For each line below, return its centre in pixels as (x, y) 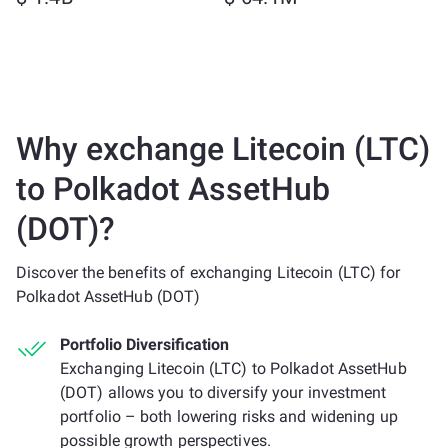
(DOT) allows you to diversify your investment (223, 392)
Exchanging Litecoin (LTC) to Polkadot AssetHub (233, 368)
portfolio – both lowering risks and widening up (229, 416)
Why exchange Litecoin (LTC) (223, 149)
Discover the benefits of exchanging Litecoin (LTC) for (208, 272)
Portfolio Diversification (144, 344)
